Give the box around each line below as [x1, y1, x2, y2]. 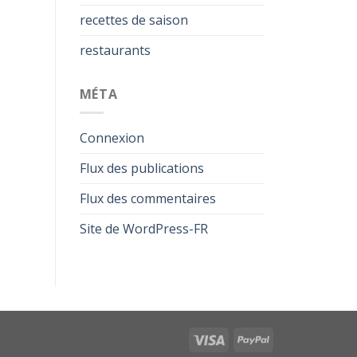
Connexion [79, 129, 144, 147]
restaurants [79, 41, 151, 60]
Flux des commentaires [79, 190, 216, 208]
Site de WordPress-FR [79, 220, 208, 238]
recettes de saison [79, 11, 188, 29]
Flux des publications [79, 159, 204, 178]
